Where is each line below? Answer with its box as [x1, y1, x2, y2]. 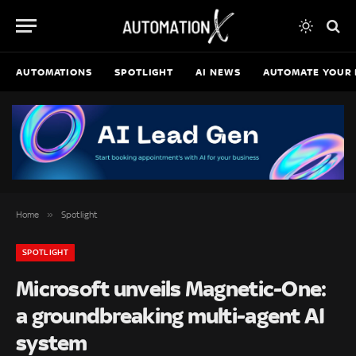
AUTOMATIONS [16, 65, 93, 78]
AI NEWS [195, 65, 241, 78]
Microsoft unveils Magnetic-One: [16, 274, 327, 302]
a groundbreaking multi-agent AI [16, 301, 325, 329]
